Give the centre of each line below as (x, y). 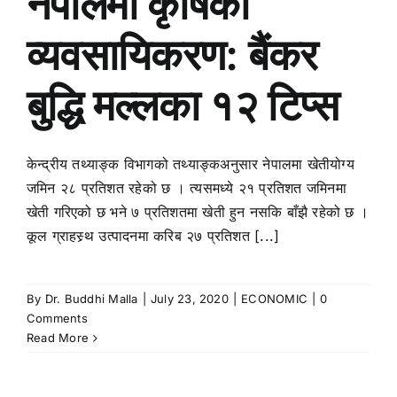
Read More (58, 338)
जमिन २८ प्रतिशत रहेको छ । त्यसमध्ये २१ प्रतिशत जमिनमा (187, 188)
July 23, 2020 (189, 299)
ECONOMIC (275, 299)
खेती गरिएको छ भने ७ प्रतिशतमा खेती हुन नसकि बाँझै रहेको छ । (198, 212)
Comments (57, 319)
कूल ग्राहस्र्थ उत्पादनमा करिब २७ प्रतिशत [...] (153, 236)
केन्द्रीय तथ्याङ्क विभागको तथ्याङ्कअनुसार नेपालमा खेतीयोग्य (191, 164)
